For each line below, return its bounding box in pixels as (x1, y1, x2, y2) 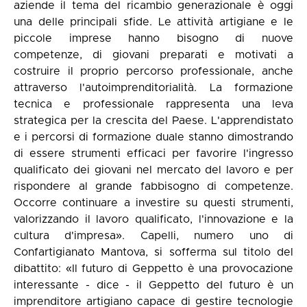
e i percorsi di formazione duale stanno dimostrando (14, 132, 293, 143)
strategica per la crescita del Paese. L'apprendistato (14, 115, 293, 126)
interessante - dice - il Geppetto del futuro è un (14, 280, 293, 291)
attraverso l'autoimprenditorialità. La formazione (14, 82, 293, 93)
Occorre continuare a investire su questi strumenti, (14, 197, 293, 208)
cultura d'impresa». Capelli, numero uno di (14, 230, 293, 241)
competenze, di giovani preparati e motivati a (14, 49, 293, 60)
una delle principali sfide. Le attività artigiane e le (14, 16, 293, 27)
